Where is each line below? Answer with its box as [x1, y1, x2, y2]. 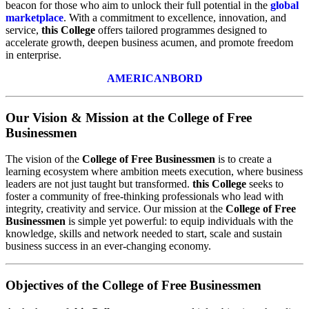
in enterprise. [6, 48, 61, 61]
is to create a [215, 153, 272, 166]
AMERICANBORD [106, 72, 203, 84]
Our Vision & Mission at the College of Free [6, 110, 252, 125]
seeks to [249, 178, 283, 190]
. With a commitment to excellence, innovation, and [63, 11, 286, 23]
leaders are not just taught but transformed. [6, 178, 192, 190]
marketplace [6, 11, 63, 23]
